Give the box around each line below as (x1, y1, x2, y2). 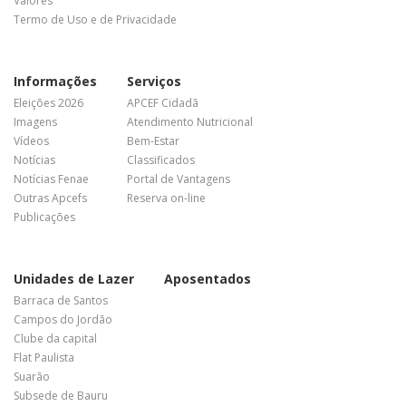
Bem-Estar (127, 132, 179, 149)
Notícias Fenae (14, 170, 89, 187)
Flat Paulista (14, 349, 74, 365)
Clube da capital (14, 330, 97, 346)
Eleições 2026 (14, 94, 83, 111)
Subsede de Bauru (14, 387, 108, 403)
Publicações (14, 208, 75, 225)
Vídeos (14, 132, 49, 149)
